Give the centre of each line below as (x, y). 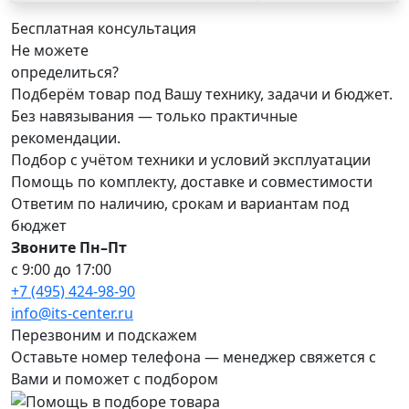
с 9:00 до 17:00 (61, 269)
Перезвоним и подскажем (104, 335)
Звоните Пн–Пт (69, 247)
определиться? (65, 72)
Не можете (50, 50)
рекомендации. (66, 137)
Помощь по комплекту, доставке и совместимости (192, 181)
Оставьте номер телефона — (117, 357)
